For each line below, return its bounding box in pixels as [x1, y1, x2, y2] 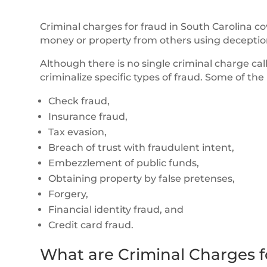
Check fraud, [48, 95, 110, 107]
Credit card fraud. [48, 219, 134, 231]
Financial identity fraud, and [48, 203, 184, 215]
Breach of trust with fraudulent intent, [48, 141, 235, 153]
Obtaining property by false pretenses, [48, 172, 235, 184]
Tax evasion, [48, 126, 107, 138]
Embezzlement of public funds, [48, 157, 200, 169]
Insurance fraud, [48, 110, 128, 122]
